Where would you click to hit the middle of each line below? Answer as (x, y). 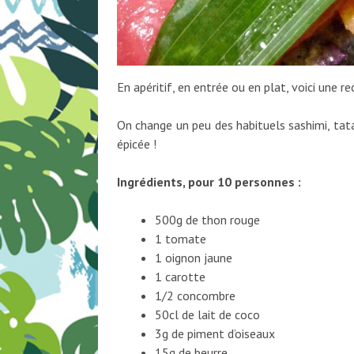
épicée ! (137, 143)
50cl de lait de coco (207, 314)
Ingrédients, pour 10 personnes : (209, 181)
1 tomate (180, 238)
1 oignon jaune (193, 257)
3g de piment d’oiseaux (215, 333)
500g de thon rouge (207, 219)
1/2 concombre (195, 295)
